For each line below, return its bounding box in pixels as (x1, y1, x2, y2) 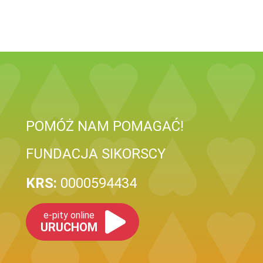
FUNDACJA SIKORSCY (26, 146, 166, 162)
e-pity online (43, 210, 95, 221)
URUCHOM (41, 220, 97, 234)
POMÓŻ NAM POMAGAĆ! (26, 118, 184, 134)
